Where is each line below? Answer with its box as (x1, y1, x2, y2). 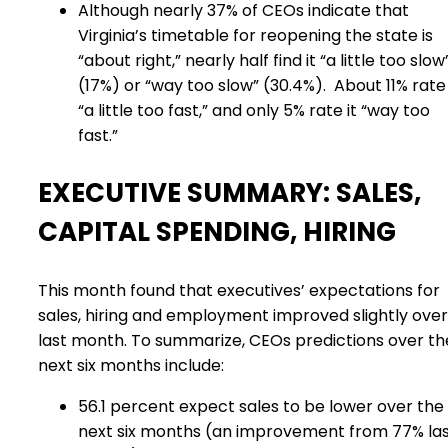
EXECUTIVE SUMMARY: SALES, (38, 175, 421, 211)
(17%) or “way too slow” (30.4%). (78, 74, 326, 97)
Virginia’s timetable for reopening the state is (78, 24, 433, 47)
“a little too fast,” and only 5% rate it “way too (78, 99, 430, 122)
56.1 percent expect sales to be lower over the (78, 395, 444, 418)
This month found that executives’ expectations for (38, 279, 440, 302)
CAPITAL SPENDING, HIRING (38, 214, 396, 250)
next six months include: (38, 354, 224, 377)
